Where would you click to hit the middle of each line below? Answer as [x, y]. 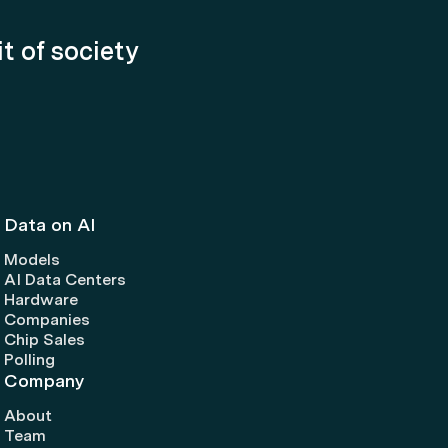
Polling [29, 360]
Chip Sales [44, 340]
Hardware [40, 300]
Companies [46, 320]
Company [44, 381]
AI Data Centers [64, 280]
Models [31, 260]
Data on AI [49, 225]
